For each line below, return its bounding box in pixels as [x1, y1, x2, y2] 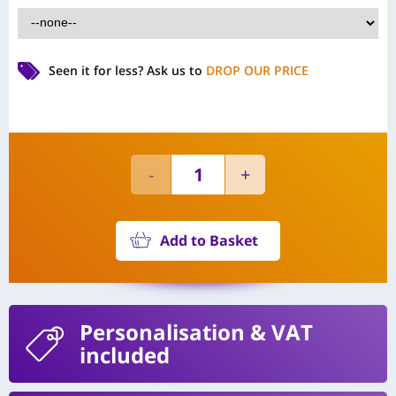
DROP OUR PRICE [206, 61, 308, 79]
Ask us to [147, 61, 206, 79]
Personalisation [80, 316, 245, 346]
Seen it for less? [49, 61, 147, 79]
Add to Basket [160, 230, 258, 250]
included [80, 339, 170, 369]
